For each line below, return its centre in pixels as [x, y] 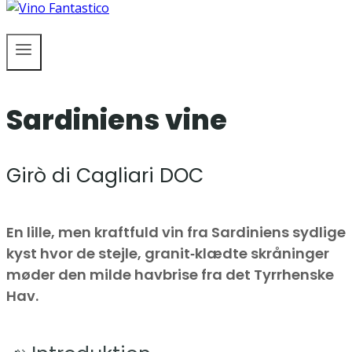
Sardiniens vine [117, 120]
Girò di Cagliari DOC [105, 176]
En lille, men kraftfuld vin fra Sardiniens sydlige [176, 233]
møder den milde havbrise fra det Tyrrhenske [170, 275]
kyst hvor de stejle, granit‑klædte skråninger [168, 254]
